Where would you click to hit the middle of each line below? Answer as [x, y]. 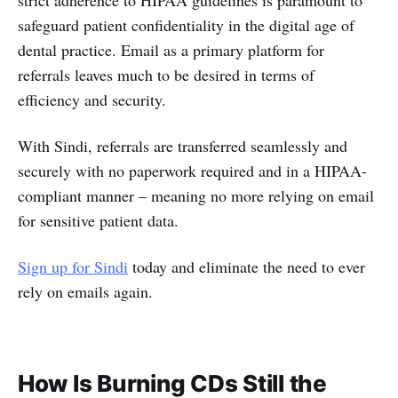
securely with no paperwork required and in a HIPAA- [192, 170]
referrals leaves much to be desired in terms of [166, 74]
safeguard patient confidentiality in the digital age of [186, 24]
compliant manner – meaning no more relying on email [196, 195]
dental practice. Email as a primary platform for [171, 49]
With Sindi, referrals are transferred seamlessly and [183, 145]
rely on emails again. [85, 291]
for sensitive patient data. [101, 220]
